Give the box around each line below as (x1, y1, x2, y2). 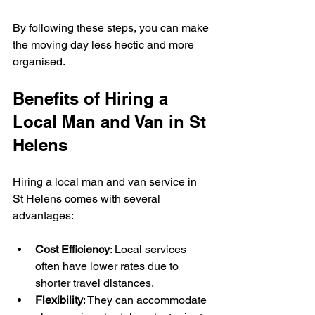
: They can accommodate (83, 292, 210, 307)
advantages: (13, 208, 74, 222)
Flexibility (35, 292, 83, 307)
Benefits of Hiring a (13, 88, 173, 108)
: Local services (110, 242, 189, 256)
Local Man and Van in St (13, 111, 211, 131)
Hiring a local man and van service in (13, 174, 200, 188)
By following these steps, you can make (13, 20, 212, 34)
